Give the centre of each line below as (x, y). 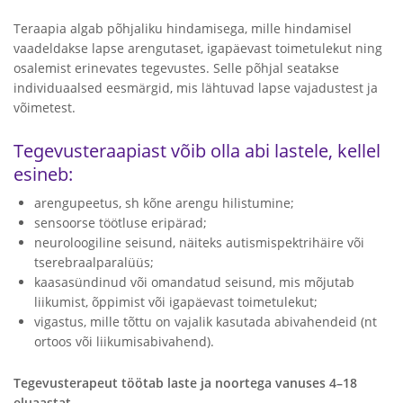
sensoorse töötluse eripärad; (121, 223)
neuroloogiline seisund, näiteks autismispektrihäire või (199, 242)
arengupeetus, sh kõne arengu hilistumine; (164, 203)
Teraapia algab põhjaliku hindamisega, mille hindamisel (183, 28)
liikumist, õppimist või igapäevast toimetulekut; (176, 302)
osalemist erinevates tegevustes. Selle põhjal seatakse (176, 68)
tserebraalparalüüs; (94, 262)
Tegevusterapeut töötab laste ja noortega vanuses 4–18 (185, 383)
